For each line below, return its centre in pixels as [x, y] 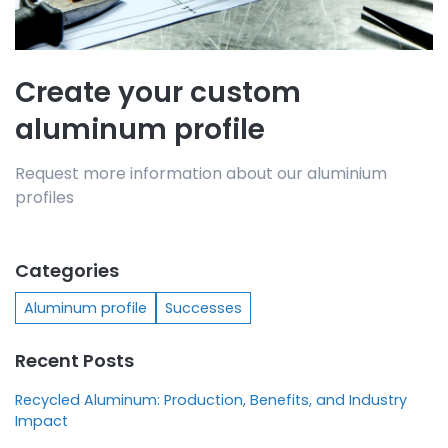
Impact [41, 420]
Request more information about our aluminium [201, 173]
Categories [67, 270]
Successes [203, 307]
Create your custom [158, 92]
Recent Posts [74, 360]
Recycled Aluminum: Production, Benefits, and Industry [211, 399]
